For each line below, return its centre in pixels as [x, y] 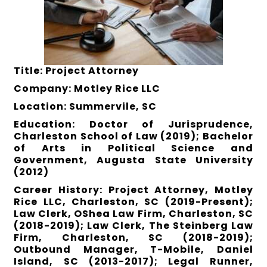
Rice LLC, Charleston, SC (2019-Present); [133, 201]
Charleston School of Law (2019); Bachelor [133, 136]
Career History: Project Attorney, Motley [133, 190]
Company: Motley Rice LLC [87, 88]
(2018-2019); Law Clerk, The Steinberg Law [133, 225]
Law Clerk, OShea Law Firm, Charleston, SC [133, 213]
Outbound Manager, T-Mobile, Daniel [133, 249]
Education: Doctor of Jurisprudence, [133, 124]
